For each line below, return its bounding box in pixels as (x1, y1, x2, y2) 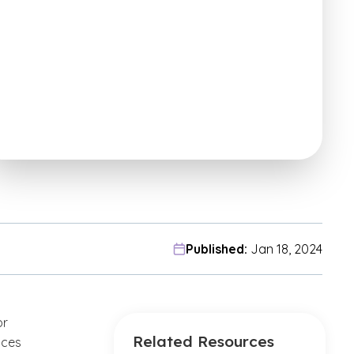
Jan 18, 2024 (250, 241, 322, 257)
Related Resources (133, 332, 274, 351)
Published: (186, 241, 247, 257)
